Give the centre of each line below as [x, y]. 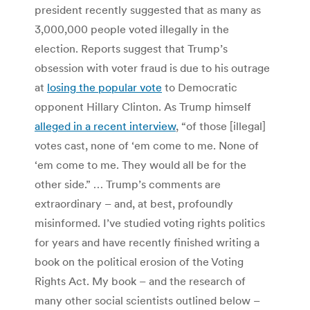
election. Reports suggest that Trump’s [131, 49]
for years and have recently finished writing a [147, 243]
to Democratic [200, 88]
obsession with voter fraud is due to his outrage [152, 68]
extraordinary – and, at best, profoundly [134, 204]
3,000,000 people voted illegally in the [132, 29]
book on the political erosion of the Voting [139, 262]
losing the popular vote [104, 88]
